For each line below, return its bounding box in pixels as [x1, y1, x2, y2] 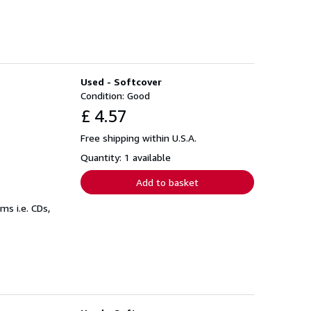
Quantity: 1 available [81, 151, 171, 163]
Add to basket [136, 176, 199, 188]
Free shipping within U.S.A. [81, 131, 196, 144]
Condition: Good [81, 89, 150, 101]
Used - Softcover [81, 75, 162, 87]
